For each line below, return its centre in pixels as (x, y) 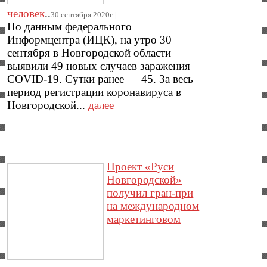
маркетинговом (144, 219)
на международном (153, 206)
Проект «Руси (141, 167)
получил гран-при (150, 193)
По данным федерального (70, 26)
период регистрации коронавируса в (94, 92)
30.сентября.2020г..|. (85, 14)
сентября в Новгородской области (89, 52)
